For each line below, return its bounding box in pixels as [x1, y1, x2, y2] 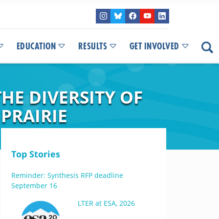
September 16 [11, 181, 57, 190]
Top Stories [11, 148, 60, 160]
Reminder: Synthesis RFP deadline [11, 171, 123, 180]
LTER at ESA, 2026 [77, 198, 135, 208]
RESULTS [78, 42, 107, 51]
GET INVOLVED [129, 42, 179, 51]
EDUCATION [16, 42, 56, 51]
